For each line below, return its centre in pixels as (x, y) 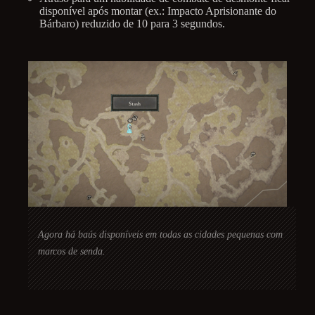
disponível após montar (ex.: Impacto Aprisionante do (158, 11)
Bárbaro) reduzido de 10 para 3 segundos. (132, 23)
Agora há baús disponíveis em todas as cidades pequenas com (160, 234)
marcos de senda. (72, 251)
